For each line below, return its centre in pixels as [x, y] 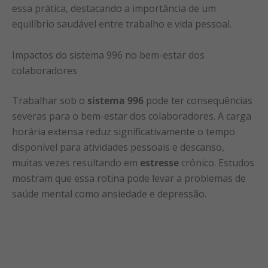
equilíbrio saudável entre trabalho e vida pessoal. [122, 24]
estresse [159, 162]
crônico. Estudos [217, 162]
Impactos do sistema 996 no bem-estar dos [108, 55]
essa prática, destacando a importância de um [114, 9]
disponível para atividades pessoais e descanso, [118, 147]
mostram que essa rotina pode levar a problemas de [129, 178]
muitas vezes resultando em [76, 162]
